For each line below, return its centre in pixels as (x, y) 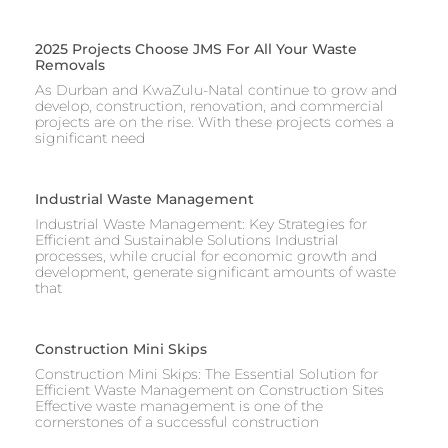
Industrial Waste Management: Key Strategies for (201, 224)
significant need (90, 138)
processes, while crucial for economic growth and (206, 256)
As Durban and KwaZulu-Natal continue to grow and (216, 90)
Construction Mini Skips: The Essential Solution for (206, 374)
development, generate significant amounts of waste (215, 272)
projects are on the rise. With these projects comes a (214, 122)
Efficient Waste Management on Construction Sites (209, 390)
